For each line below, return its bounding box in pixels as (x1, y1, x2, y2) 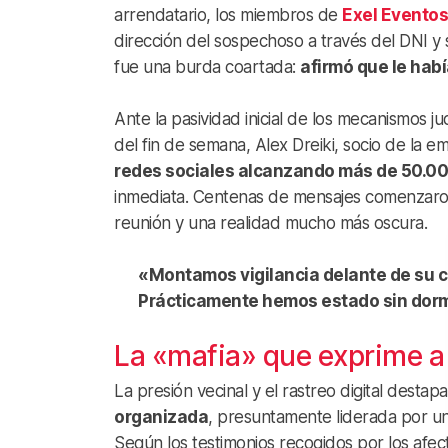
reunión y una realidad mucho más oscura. (114, 212, 427, 233)
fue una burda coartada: (114, 56, 300, 77)
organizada (114, 406, 208, 427)
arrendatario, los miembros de (114, 4, 342, 25)
